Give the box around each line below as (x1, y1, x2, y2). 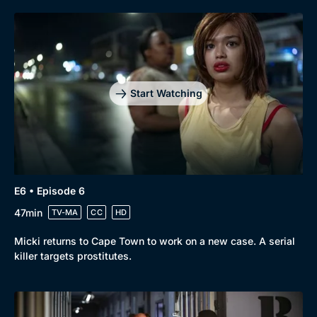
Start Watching (129, 87, 202, 100)
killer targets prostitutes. (14, 250, 132, 262)
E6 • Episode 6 (14, 185, 85, 197)
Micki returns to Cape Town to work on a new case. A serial (14, 235, 295, 247)
